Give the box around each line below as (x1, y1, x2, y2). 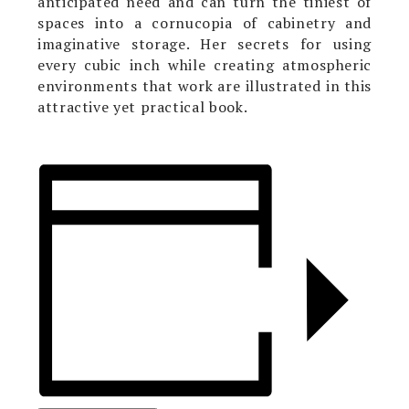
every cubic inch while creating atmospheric (37, 54, 372, 75)
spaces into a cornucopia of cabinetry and (37, 12, 372, 33)
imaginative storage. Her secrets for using (37, 33, 372, 54)
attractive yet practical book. (37, 96, 248, 117)
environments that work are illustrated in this (37, 75, 372, 96)
